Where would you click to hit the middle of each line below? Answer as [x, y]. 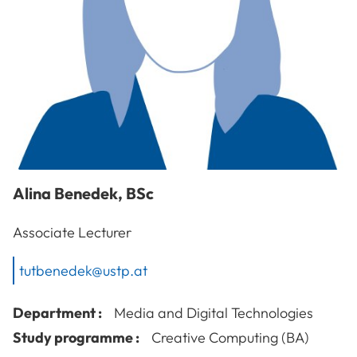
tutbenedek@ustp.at [83, 270]
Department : [57, 312]
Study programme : [76, 337]
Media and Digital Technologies [214, 312]
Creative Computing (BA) [230, 337]
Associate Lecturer [72, 232]
